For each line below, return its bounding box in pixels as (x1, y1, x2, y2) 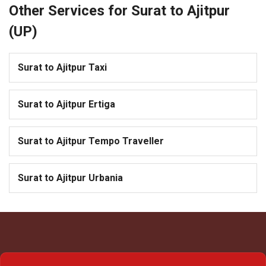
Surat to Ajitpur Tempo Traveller (18, 135, 164, 147)
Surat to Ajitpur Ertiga (18, 99, 115, 110)
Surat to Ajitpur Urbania (18, 172, 123, 184)
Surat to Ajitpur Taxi (18, 62, 107, 74)
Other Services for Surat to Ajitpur (9, 2, 230, 20)
